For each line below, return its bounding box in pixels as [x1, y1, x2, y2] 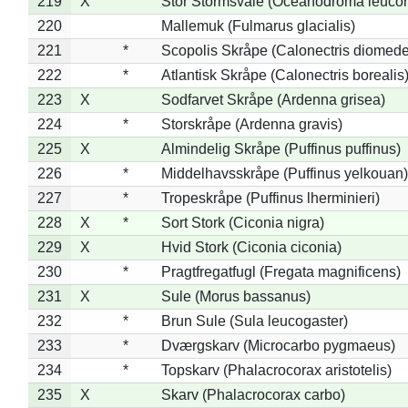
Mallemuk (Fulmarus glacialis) [160, 17, 355, 34]
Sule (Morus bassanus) [160, 288, 311, 304]
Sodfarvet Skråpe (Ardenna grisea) [160, 91, 385, 107]
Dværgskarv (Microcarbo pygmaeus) [160, 337, 395, 353]
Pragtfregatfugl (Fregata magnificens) [160, 263, 401, 280]
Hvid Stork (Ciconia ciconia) [160, 239, 342, 255]
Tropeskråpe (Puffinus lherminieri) [160, 189, 380, 206]
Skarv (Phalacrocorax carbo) [160, 386, 345, 403]
